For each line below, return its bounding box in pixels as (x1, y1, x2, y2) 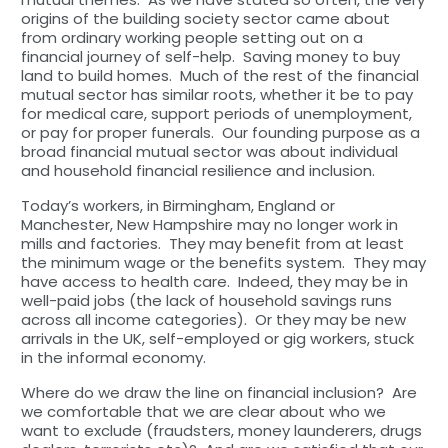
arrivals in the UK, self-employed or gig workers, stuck (20, 327, 414, 349)
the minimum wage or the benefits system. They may (20, 251, 426, 273)
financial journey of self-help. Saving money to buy (20, 45, 400, 67)
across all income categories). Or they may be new (20, 308, 406, 330)
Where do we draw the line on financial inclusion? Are (20, 381, 417, 403)
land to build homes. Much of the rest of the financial (20, 64, 419, 86)
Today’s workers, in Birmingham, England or (20, 194, 335, 216)
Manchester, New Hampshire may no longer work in (20, 213, 398, 235)
